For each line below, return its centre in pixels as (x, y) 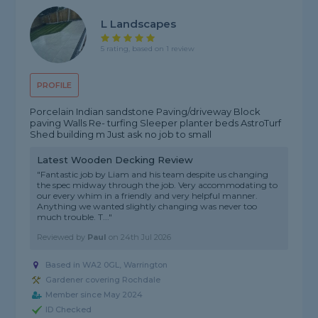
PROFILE (55, 86)
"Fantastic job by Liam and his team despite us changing (153, 175)
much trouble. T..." (75, 217)
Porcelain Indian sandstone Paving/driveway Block (146, 112)
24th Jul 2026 (146, 237)
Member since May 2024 (94, 295)
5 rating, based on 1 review (148, 48)
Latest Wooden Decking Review (115, 160)
